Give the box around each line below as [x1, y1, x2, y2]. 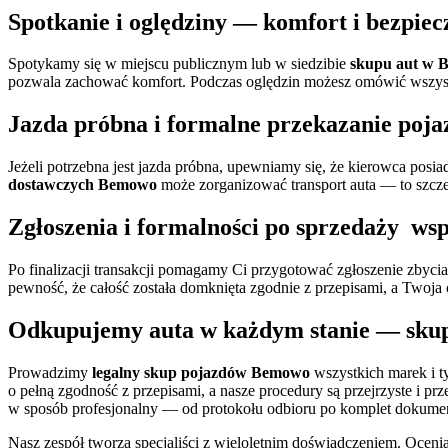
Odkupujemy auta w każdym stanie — [8, 316, 406, 343]
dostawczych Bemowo [8, 176, 157, 194]
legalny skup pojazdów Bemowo [92, 363, 310, 381]
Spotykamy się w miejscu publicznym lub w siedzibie [8, 55, 350, 73]
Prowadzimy [8, 363, 92, 381]
